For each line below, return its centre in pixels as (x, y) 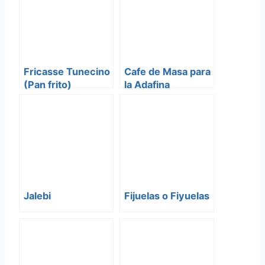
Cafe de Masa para (167, 71)
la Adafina (147, 84)
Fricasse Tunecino (67, 71)
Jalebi (37, 195)
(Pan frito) (48, 84)
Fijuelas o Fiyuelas (167, 195)
